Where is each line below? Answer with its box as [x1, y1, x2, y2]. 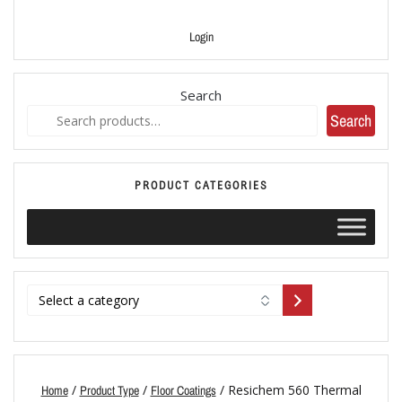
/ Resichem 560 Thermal [215, 381, 362, 399]
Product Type [79, 382, 139, 399]
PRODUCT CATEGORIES [134, 179, 268, 193]
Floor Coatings [150, 382, 216, 399]
